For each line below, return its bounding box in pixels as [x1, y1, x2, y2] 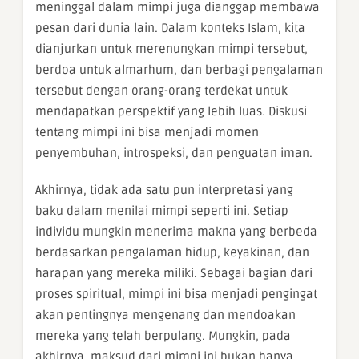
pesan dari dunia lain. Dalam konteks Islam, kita [35, 20, 305, 35]
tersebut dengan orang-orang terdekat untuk [35, 83, 288, 98]
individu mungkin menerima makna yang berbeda [35, 224, 317, 239]
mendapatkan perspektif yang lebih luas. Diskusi [35, 103, 307, 119]
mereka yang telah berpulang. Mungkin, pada [35, 328, 291, 343]
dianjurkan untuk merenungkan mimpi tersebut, [35, 41, 308, 56]
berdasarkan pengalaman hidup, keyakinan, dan [35, 244, 309, 260]
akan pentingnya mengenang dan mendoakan [35, 307, 296, 322]
